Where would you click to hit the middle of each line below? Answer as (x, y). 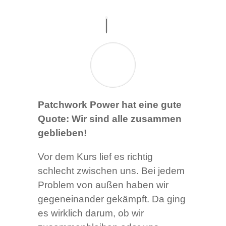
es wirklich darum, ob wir (91, 213)
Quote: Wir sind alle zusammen (109, 119)
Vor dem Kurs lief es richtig (95, 157)
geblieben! (63, 133)
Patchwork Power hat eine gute (109, 105)
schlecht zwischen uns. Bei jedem (111, 171)
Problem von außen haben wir (103, 185)
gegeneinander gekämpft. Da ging (111, 199)
